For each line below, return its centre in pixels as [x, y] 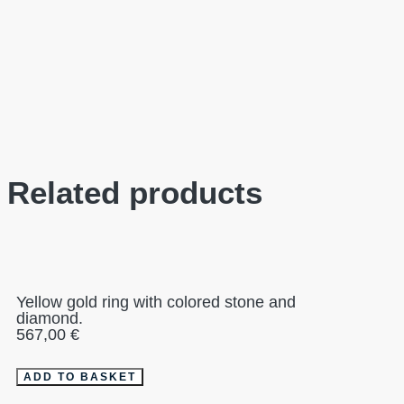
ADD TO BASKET [80, 377]
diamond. [50, 319]
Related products [135, 193]
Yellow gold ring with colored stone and [156, 303]
